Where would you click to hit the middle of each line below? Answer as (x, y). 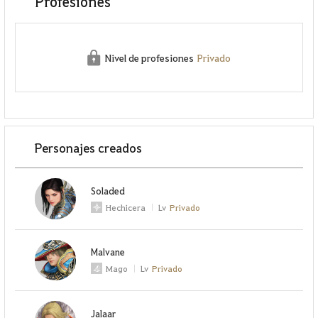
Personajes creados (89, 147)
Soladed (108, 190)
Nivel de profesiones (150, 58)
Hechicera (126, 207)
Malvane (108, 252)
